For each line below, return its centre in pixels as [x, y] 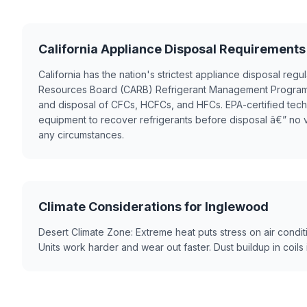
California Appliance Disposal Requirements [172, 49]
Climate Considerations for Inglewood [153, 207]
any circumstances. [81, 135]
